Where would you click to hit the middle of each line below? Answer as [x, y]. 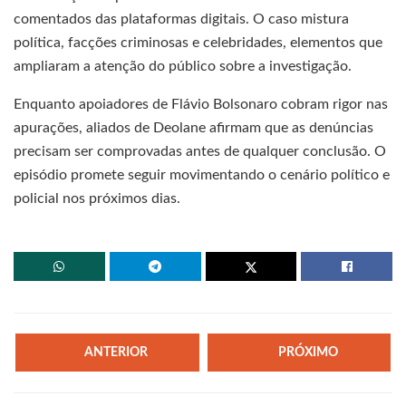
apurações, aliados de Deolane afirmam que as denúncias [193, 127]
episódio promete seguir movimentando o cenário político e [202, 174]
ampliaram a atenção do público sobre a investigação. [183, 66]
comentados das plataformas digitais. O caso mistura [181, 19]
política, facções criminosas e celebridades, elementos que [198, 42]
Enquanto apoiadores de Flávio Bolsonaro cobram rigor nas [201, 104]
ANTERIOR [116, 352]
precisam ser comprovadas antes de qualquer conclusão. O [200, 151]
